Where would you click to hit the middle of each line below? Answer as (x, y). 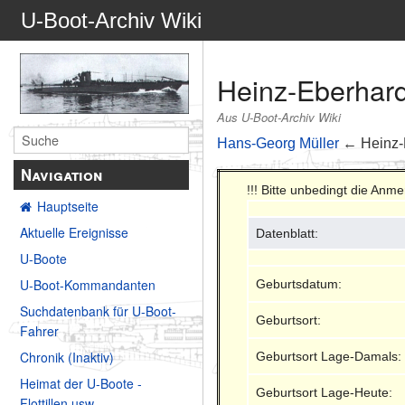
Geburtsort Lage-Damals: (329, 356)
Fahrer (39, 331)
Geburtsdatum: (299, 283)
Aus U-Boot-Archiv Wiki (279, 118)
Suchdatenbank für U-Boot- (98, 311)
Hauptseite (68, 207)
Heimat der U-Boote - (81, 384)
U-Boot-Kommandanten (88, 285)
